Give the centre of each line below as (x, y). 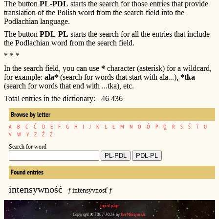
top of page (109, 205)
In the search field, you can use (53, 68)
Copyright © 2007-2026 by (97, 214)
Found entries (27, 172)
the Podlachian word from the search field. (69, 43)
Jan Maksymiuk (133, 214)
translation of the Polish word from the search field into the (94, 12)
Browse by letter (31, 114)
